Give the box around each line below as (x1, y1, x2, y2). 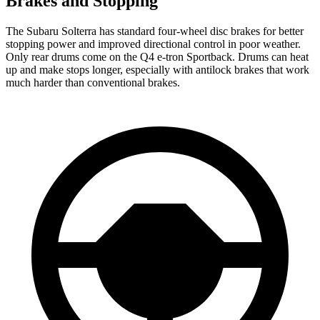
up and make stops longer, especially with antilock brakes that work (6, 63, 309, 76)
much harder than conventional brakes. (6, 76, 180, 89)
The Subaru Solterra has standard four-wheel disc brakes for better (6, 24, 304, 37)
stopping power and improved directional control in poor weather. (6, 37, 301, 50)
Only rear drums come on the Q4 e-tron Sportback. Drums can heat (6, 50, 309, 63)
